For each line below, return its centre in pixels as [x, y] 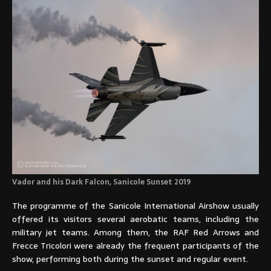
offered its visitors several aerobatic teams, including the [135, 219]
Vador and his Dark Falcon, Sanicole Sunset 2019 [102, 182]
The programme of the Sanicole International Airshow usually [135, 206]
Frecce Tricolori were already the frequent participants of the [135, 246]
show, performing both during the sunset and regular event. [130, 259]
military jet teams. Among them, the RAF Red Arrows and [135, 233]
